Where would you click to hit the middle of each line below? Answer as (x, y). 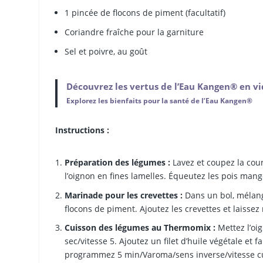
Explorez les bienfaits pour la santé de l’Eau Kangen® (159, 101)
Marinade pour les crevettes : (124, 195)
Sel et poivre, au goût (106, 52)
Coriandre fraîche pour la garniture (134, 32)
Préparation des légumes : (118, 162)
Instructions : (82, 130)
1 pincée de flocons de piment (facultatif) (145, 13)
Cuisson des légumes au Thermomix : (140, 228)
